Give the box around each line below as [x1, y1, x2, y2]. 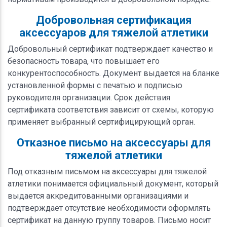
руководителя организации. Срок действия [8, 92, 170, 102]
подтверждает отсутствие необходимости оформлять [8, 203, 211, 213]
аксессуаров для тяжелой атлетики [19, 26, 208, 39]
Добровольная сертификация [35, 13, 192, 26]
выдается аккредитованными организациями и [8, 191, 188, 201]
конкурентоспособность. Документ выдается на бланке [8, 68, 219, 78]
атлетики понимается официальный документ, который [8, 178, 218, 188]
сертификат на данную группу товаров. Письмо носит [8, 215, 211, 225]
